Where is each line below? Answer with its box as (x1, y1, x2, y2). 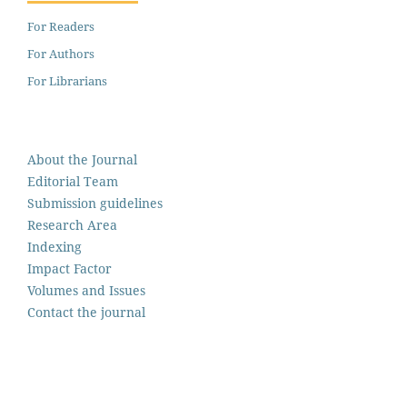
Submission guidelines (27, 194, 163, 212)
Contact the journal (27, 303, 145, 321)
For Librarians (27, 72, 107, 89)
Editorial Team (27, 172, 118, 190)
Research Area (27, 215, 117, 233)
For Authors (27, 45, 94, 62)
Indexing (27, 237, 82, 255)
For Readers (27, 17, 94, 35)
